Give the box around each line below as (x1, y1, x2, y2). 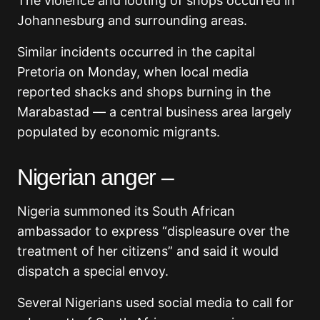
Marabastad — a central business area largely (17, 104, 291, 120)
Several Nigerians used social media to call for (17, 295, 294, 311)
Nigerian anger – (17, 164, 174, 191)
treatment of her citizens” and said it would (17, 244, 279, 259)
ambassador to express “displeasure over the (17, 224, 289, 239)
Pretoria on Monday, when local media (17, 64, 249, 80)
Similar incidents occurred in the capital (17, 44, 255, 60)
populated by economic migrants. (17, 124, 220, 140)
